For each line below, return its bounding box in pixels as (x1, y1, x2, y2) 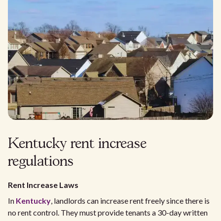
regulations (8, 155, 74, 169)
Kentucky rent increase (8, 138, 147, 151)
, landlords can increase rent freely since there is (51, 196, 210, 205)
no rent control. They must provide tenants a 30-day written (8, 208, 208, 217)
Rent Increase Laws (8, 180, 78, 189)
